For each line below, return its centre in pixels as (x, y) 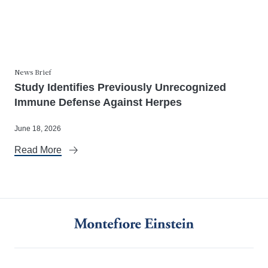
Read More (38, 150)
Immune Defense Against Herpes (98, 102)
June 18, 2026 (38, 129)
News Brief (33, 73)
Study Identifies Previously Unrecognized (120, 87)
